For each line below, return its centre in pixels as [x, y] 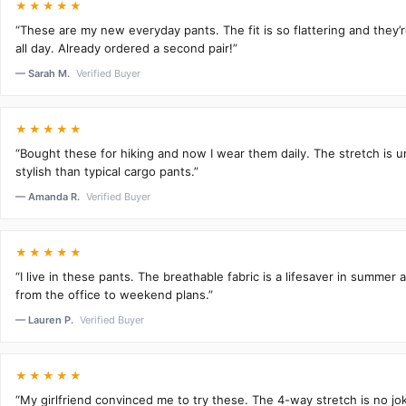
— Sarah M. [44, 73]
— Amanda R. [49, 196]
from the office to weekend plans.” [114, 294]
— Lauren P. [46, 319]
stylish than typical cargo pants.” [107, 171]
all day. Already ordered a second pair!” [126, 48]
